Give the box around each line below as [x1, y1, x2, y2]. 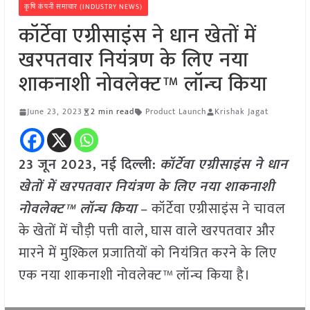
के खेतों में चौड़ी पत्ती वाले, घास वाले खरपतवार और [18, 219, 275, 244]
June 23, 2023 [26, 104, 82, 119]
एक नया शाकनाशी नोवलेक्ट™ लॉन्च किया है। [18, 264, 250, 288]
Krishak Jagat [214, 104, 268, 119]
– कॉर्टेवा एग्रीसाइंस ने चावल [136, 197, 286, 221]
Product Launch [145, 104, 206, 119]
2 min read [90, 104, 134, 119]
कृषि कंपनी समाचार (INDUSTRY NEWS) [24, 1, 143, 13]
